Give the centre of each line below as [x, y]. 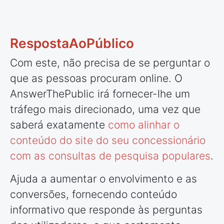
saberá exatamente [59, 124]
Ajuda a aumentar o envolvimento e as [103, 178]
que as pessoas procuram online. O [96, 78]
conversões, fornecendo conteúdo [93, 194]
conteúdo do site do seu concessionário [108, 140]
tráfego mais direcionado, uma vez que [105, 109]
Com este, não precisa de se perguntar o [110, 62]
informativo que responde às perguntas [106, 209]
